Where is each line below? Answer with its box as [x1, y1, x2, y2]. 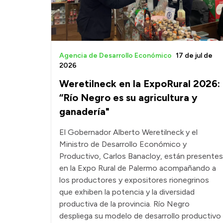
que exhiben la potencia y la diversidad [59, 187, 195, 197]
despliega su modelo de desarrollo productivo [59, 211, 221, 221]
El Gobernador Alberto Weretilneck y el [59, 127, 198, 137]
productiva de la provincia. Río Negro [59, 199, 190, 209]
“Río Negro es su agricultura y [59, 92, 198, 104]
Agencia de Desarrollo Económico [59, 51, 172, 60]
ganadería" [59, 106, 110, 118]
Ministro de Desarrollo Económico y [59, 139, 187, 149]
